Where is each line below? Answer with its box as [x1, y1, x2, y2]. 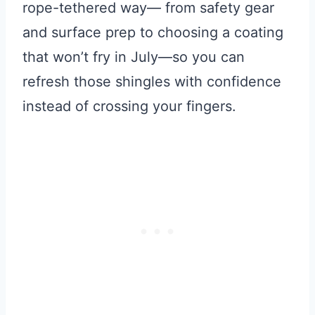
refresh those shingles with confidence [22, 72, 281, 90]
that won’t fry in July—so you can [22, 48, 245, 65]
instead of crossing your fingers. [22, 97, 236, 115]
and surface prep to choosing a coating [22, 23, 283, 41]
